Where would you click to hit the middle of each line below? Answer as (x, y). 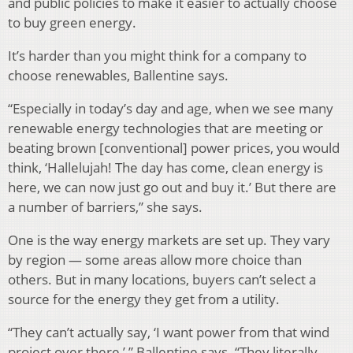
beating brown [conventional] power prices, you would (174, 147)
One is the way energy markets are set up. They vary (169, 240)
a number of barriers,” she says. (105, 206)
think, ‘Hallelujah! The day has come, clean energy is (165, 167)
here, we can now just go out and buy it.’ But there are (172, 187)
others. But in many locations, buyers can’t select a (162, 279)
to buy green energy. (72, 22)
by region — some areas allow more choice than (155, 259)
